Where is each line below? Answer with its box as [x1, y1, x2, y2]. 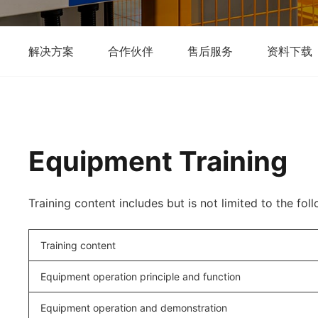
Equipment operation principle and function [40, 270, 241, 283]
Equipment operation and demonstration [40, 302, 227, 314]
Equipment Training [28, 145, 287, 177]
